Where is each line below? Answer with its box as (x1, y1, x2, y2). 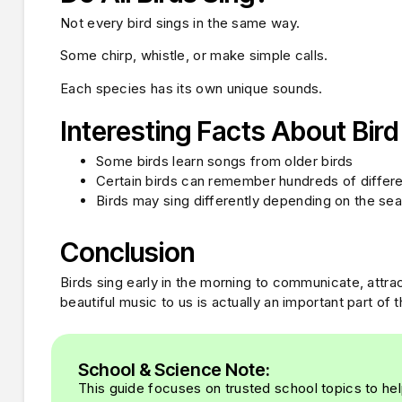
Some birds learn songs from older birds (96, 152, 354, 170)
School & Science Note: (78, 359, 270, 381)
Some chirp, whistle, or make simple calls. (60, 47, 328, 65)
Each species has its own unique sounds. (60, 79, 323, 97)
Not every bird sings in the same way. (60, 13, 301, 31)
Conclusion (60, 235, 195, 268)
